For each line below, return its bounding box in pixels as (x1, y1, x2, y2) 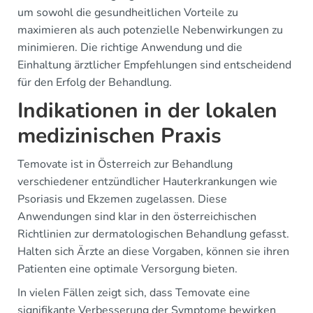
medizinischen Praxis (17, 122, 221, 151)
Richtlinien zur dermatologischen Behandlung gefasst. (17, 226, 289, 242)
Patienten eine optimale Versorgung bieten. (17, 261, 238, 277)
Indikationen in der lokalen (17, 96, 277, 126)
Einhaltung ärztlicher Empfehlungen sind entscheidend (17, 57, 291, 73)
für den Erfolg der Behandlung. (17, 75, 172, 91)
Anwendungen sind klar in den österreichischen (17, 209, 256, 225)
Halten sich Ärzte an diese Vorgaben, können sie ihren (17, 244, 289, 260)
